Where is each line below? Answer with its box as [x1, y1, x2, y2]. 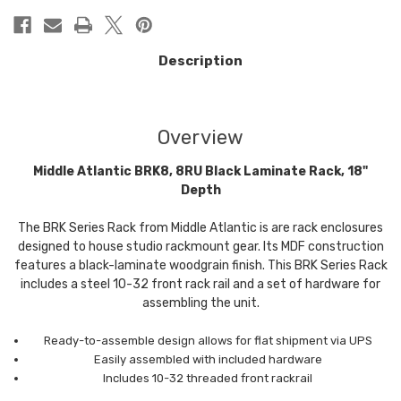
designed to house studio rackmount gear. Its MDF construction [17, 238, 384, 254]
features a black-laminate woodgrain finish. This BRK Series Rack [13, 257, 388, 273]
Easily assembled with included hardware [93, 352, 322, 366]
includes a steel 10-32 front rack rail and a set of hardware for [21, 276, 380, 292]
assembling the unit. [141, 294, 260, 311]
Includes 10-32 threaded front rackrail [103, 371, 313, 385]
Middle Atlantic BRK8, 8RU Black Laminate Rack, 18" [33, 163, 368, 179]
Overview [157, 124, 244, 149]
